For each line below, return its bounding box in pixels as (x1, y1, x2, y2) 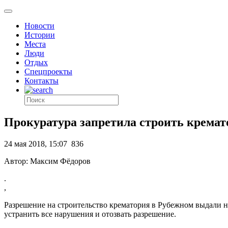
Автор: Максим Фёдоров (4, 156, 91, 165)
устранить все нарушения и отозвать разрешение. (4, 209, 176, 218)
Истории (24, 31, 55, 39)
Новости (24, 21, 54, 30)
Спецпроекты (24, 67, 72, 76)
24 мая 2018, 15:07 (4, 139, 67, 148)
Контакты (24, 76, 59, 85)
